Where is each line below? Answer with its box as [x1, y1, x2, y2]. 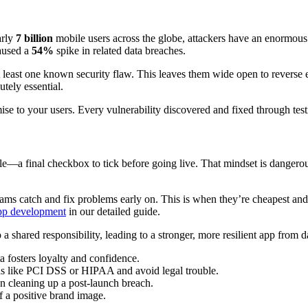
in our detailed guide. [66, 205, 160, 217]
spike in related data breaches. [54, 45, 186, 57]
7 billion [16, 32, 53, 45]
